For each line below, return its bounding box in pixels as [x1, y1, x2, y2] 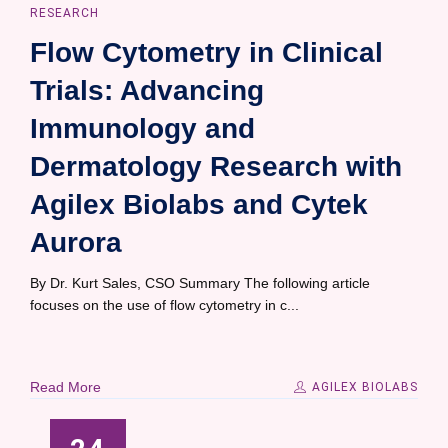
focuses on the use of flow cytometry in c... [30, 297, 299, 313]
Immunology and [30, 113, 255, 144]
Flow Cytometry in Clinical [30, 37, 383, 68]
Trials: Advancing [30, 75, 264, 106]
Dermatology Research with [30, 151, 402, 182]
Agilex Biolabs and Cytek [30, 189, 368, 220]
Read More [30, 379, 101, 395]
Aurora [30, 227, 122, 258]
